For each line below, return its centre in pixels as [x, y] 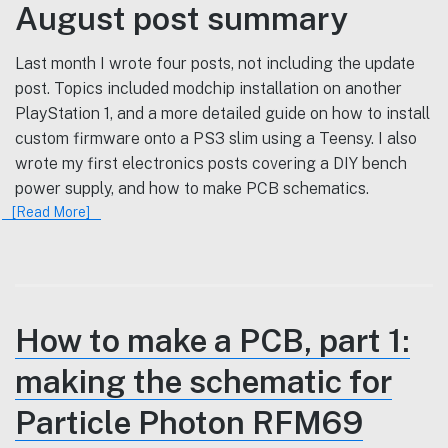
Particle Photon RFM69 [189, 423]
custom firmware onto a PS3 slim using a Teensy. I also [216, 138]
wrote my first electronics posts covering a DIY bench [211, 163]
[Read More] [51, 211]
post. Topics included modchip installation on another [208, 88]
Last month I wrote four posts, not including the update [215, 63]
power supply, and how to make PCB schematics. [192, 188]
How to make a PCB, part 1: [212, 341]
